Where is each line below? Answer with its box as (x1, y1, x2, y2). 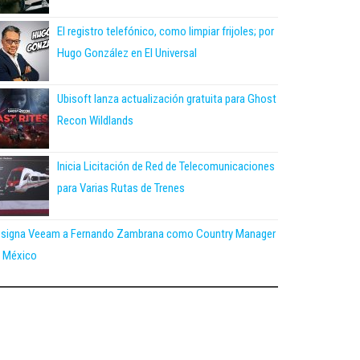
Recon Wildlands (57, 112, 133, 128)
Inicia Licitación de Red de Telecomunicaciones (57, 158, 275, 174)
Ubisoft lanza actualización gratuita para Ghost (57, 91, 276, 106)
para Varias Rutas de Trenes (57, 180, 185, 195)
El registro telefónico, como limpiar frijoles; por (57, 23, 274, 39)
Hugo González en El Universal (57, 45, 197, 60)
